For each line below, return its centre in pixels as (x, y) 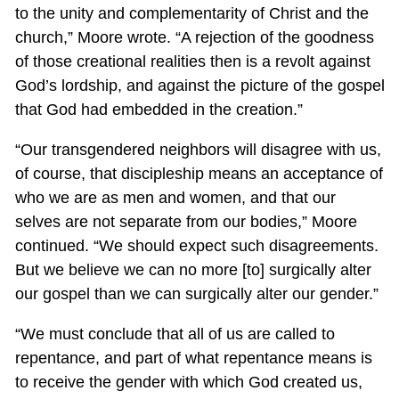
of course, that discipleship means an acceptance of (199, 173)
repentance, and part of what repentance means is (193, 358)
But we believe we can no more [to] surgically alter (193, 269)
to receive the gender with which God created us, (188, 382)
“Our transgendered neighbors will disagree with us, (198, 149)
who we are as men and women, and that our (175, 197)
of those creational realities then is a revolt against (192, 61)
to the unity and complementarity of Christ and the (191, 13)
